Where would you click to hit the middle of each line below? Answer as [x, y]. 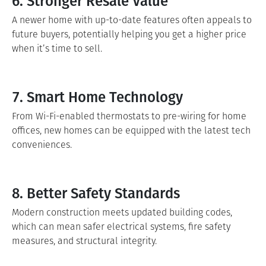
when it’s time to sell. [57, 48]
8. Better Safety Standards [96, 192]
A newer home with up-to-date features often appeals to [132, 20]
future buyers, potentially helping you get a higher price [129, 34]
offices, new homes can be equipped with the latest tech [131, 130]
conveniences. [42, 145]
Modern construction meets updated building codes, [122, 212]
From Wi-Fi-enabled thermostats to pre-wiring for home [129, 116]
